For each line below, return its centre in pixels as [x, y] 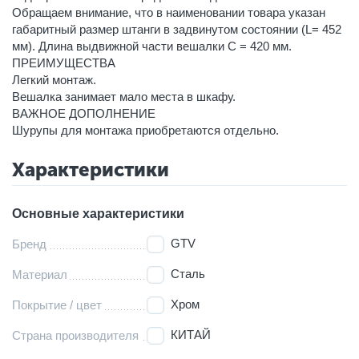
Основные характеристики [98, 213]
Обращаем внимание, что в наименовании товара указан [169, 12]
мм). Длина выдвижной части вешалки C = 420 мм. [152, 46]
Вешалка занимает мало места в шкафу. [124, 96]
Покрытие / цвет [57, 305]
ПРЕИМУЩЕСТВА [64, 63]
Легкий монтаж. [54, 79]
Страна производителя [75, 335]
